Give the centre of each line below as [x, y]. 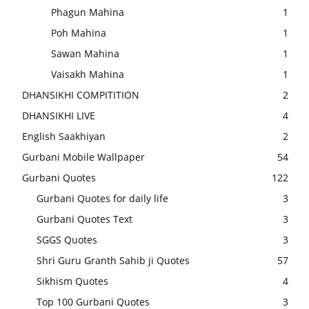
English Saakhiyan [64, 137]
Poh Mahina [79, 33]
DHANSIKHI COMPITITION [81, 95]
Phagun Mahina [88, 12]
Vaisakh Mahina [88, 74]
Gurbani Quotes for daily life [102, 199]
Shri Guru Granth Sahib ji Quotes [113, 261]
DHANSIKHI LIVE [59, 116]
